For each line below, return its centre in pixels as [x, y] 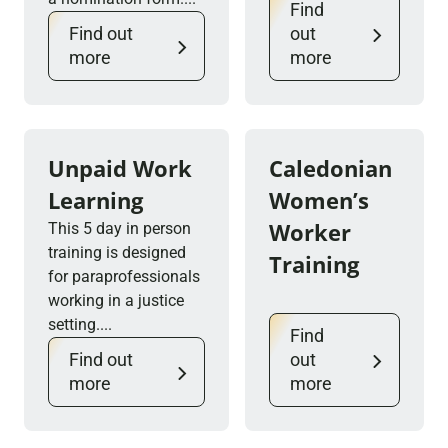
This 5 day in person [119, 228]
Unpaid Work [120, 168]
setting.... [80, 324]
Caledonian [330, 168]
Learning [95, 200]
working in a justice [116, 300]
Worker [310, 232]
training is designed [117, 252]
